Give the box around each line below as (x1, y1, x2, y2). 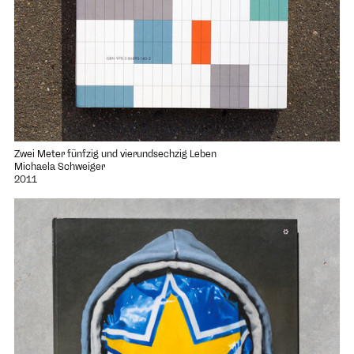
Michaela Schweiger (13, 160, 105, 172)
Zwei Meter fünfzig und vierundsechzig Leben (13, 148, 217, 160)
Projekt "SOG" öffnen (13, 198, 107, 209)
